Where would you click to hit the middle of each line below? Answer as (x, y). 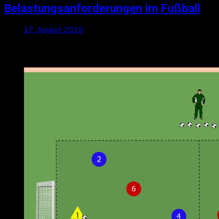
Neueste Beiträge (50, 51)
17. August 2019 (53, 30)
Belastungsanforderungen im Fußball (102, 8)
